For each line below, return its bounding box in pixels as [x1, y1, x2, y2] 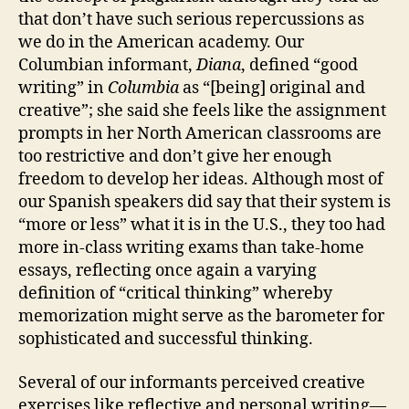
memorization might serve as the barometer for [18, 306, 384, 328]
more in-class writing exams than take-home [18, 237, 364, 259]
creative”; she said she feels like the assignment [18, 100, 386, 122]
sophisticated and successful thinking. [18, 329, 313, 351]
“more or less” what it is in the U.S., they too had [18, 215, 385, 236]
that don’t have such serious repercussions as [18, 9, 364, 31]
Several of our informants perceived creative [18, 372, 365, 393]
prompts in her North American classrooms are [18, 123, 382, 145]
